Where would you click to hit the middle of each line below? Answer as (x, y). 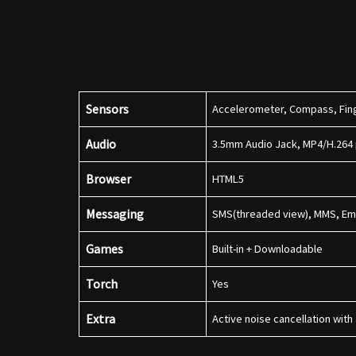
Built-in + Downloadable (270, 249)
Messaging (115, 214)
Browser (108, 179)
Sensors (107, 109)
